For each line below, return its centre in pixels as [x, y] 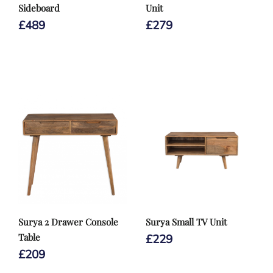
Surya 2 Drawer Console [68, 222]
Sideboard [39, 8]
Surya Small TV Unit [186, 222]
